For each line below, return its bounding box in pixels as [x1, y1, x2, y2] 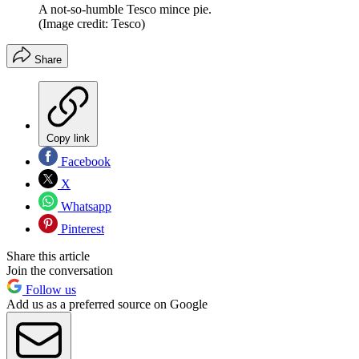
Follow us [22, 282, 76, 296]
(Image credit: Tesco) [38, 16, 145, 30]
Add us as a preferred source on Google [6, 296, 208, 311]
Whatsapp [58, 199, 111, 213]
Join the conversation [6, 263, 113, 277]
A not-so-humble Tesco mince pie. [38, 2, 212, 16]
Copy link [46, 131, 90, 144]
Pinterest [58, 221, 104, 236]
